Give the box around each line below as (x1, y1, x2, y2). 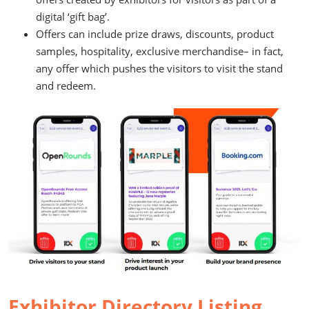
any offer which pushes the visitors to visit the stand (36, 61, 283, 75)
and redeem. (36, 78, 99, 92)
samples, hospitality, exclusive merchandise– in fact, (36, 43, 283, 58)
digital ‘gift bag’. (36, 9, 110, 23)
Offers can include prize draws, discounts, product (36, 26, 274, 41)
